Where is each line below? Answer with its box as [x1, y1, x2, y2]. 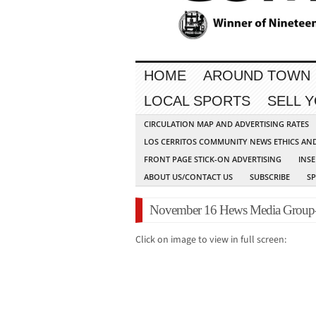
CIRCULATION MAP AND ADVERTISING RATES [144, 119, 309, 130]
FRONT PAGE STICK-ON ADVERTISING [144, 154, 281, 165]
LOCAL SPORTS [144, 93, 250, 109]
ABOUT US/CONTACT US [144, 171, 233, 183]
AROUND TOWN [203, 68, 310, 84]
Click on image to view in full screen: [135, 233, 286, 248]
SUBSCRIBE [250, 171, 290, 183]
